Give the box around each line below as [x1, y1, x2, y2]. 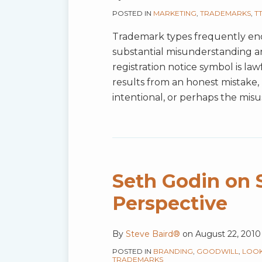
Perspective [112, 192, 227, 215]
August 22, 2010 [195, 229, 261, 240]
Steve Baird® [126, 229, 180, 240]
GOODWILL [196, 247, 239, 256]
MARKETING [153, 9, 196, 18]
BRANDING [153, 247, 193, 256]
